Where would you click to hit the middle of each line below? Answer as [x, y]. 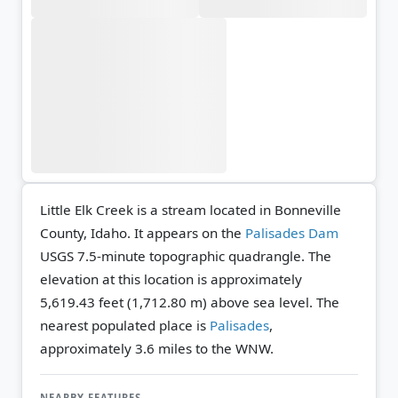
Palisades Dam [292, 232]
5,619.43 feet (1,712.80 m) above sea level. [176, 302]
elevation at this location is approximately [171, 279]
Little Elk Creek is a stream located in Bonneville [191, 209]
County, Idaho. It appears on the [143, 232]
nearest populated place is [125, 325]
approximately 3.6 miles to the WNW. [157, 348]
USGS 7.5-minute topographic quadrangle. [174, 255]
